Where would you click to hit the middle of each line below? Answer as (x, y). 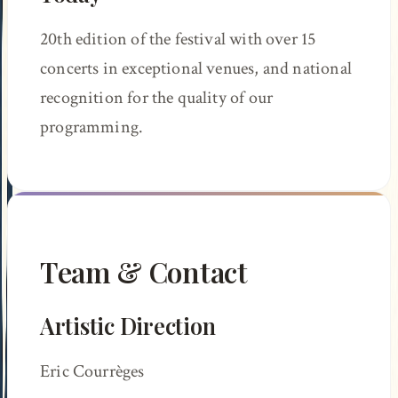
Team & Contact (144, 272)
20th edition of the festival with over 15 (178, 40)
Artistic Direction (128, 326)
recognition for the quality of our (157, 98)
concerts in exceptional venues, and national (196, 69)
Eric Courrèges (92, 371)
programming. (92, 127)
